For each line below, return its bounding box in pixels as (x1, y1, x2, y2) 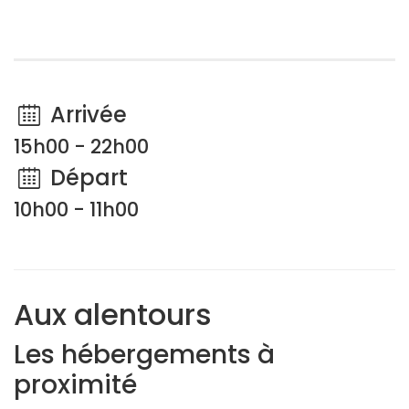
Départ (44, 163, 128, 193)
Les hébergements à (14, 337, 275, 372)
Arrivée (44, 100, 127, 130)
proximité (14, 367, 137, 403)
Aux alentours (14, 294, 212, 335)
